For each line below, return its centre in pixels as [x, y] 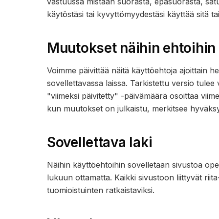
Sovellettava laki [100, 142]
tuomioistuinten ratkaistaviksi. [101, 190]
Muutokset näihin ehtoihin [131, 48]
